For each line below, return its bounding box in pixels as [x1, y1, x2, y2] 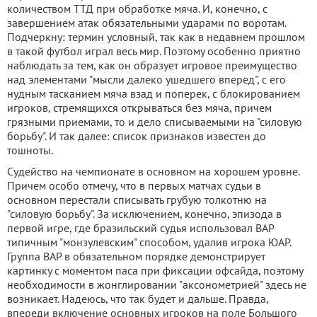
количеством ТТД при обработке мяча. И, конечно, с [7, 1, 267, 16]
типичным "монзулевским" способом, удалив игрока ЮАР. [7, 235, 291, 249]
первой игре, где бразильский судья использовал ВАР [7, 221, 274, 235]
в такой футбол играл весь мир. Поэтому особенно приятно [7, 44, 301, 58]
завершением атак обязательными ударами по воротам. [7, 16, 287, 30]
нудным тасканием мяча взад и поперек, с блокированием [7, 86, 300, 100]
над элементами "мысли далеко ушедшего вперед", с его [7, 72, 286, 86]
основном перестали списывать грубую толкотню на [7, 192, 267, 207]
